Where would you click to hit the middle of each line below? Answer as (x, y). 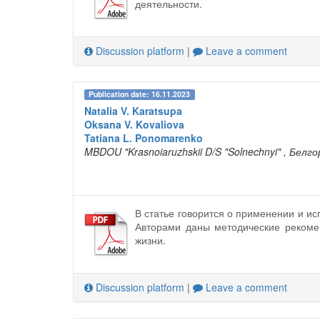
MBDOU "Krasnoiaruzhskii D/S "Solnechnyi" (182, 152)
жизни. (150, 240)
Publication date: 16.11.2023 (140, 94)
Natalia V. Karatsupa (133, 111)
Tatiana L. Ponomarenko (144, 138)
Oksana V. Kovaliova (134, 125)
